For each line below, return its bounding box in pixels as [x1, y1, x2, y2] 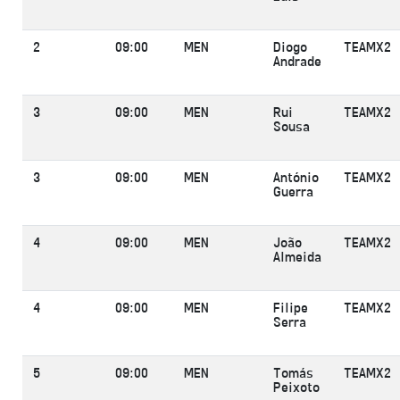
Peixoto [273, 382, 320, 395]
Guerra [273, 187, 313, 199]
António [273, 172, 319, 185]
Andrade [273, 56, 321, 69]
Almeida [273, 252, 321, 264]
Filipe [273, 303, 308, 315]
